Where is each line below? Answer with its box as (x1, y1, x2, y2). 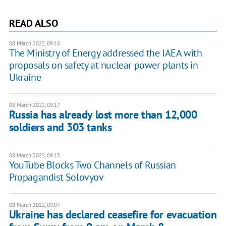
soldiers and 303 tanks (9, 120, 112, 135)
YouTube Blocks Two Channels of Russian (9, 158, 176, 172)
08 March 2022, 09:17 (9, 101, 60, 109)
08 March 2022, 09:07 (9, 201, 60, 209)
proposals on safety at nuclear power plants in (9, 59, 198, 72)
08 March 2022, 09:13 (9, 152, 60, 159)
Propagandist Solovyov (9, 171, 104, 184)
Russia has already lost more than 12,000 (9, 107, 197, 122)
